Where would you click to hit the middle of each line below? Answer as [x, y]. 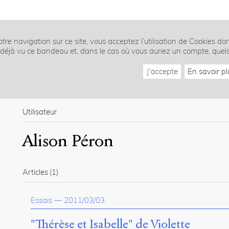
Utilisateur [40, 112]
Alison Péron [68, 140]
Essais [41, 200]
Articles [35, 172]
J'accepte [162, 72]
